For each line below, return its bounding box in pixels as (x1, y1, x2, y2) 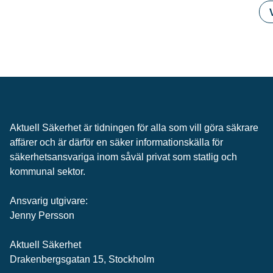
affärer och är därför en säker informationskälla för (10, 137, 223, 147)
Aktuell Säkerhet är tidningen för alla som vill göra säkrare (10, 122, 258, 133)
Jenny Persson (10, 210, 74, 221)
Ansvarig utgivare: (10, 196, 88, 206)
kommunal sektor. (10, 166, 85, 177)
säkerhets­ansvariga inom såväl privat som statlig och (10, 152, 237, 162)
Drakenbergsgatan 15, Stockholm (10, 254, 154, 264)
